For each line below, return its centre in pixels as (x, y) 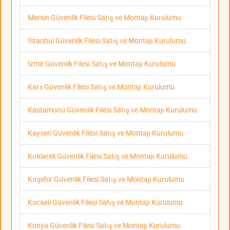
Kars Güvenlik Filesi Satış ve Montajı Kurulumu (101, 86)
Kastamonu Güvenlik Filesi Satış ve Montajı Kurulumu (112, 109)
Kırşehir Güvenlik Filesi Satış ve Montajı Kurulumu (106, 179)
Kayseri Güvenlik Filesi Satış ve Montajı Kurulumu (106, 132)
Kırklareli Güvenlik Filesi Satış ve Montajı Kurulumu (108, 156)
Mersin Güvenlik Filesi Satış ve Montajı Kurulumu (104, 17)
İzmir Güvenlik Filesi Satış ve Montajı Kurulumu (102, 63)
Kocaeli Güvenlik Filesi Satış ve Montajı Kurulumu (105, 202)
